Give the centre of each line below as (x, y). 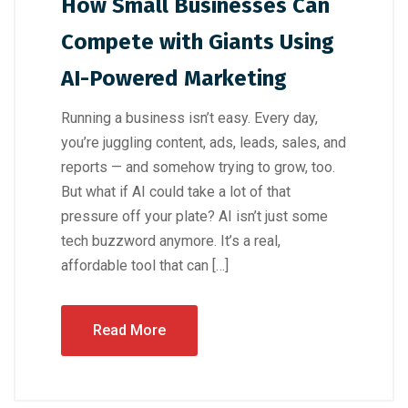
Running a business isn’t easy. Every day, (189, 117)
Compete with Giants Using (198, 41)
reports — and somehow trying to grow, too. (198, 167)
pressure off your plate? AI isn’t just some (194, 216)
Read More (129, 330)
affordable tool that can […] (145, 265)
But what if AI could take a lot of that (176, 191)
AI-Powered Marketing (174, 78)
